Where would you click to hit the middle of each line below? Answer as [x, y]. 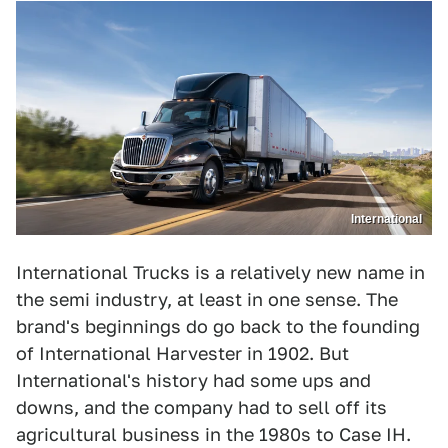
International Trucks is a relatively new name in [220, 272]
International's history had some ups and [193, 380]
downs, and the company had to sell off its [201, 407]
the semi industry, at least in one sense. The [207, 299]
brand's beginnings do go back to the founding [218, 326]
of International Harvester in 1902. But [182, 353]
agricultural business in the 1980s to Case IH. [213, 434]
